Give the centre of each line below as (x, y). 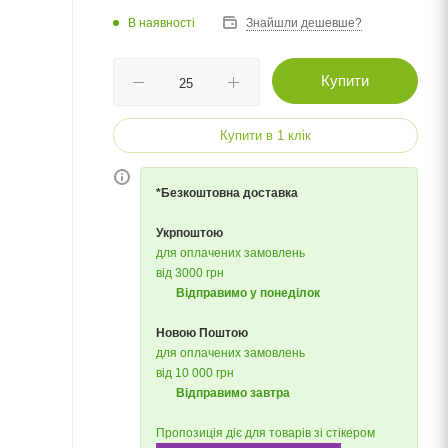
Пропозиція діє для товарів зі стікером (265, 433)
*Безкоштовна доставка (227, 193)
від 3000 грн (190, 273)
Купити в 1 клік (265, 135)
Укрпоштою (189, 233)
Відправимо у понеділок (248, 293)
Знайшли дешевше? (304, 23)
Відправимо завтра (233, 393)
